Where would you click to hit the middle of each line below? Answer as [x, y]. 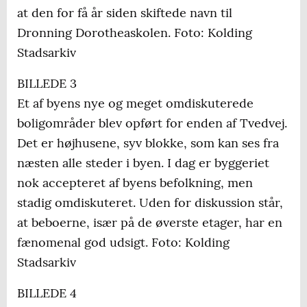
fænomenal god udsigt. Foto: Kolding [123, 243]
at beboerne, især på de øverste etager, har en [150, 223]
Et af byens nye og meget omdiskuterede [135, 103]
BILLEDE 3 [47, 84]
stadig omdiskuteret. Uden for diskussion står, [150, 203]
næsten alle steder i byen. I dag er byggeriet [143, 163]
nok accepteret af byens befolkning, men [135, 183]
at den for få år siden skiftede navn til [125, 13]
